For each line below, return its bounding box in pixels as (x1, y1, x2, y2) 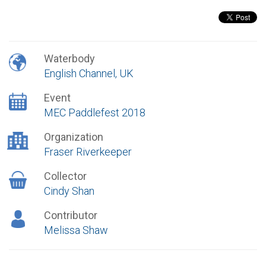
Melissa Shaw (43, 224, 108, 236)
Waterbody (43, 52, 95, 65)
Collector (43, 170, 87, 182)
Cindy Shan (43, 185, 94, 197)
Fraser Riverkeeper (43, 145, 132, 158)
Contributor (43, 209, 97, 221)
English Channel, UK (43, 67, 134, 80)
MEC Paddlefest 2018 (43, 106, 145, 119)
